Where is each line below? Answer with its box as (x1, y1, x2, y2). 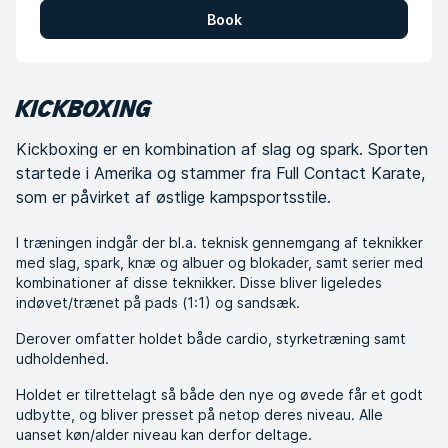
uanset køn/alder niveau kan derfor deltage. (16, 426, 312, 443)
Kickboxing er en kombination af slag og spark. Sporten (16, 139, 428, 159)
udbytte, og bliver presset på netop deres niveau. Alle (16, 406, 383, 423)
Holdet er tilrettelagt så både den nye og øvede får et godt (16, 386, 423, 403)
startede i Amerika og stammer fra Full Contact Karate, (16, 163, 425, 183)
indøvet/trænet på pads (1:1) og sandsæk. (16, 294, 300, 311)
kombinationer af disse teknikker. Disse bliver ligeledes (16, 274, 382, 291)
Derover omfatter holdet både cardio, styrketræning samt (16, 330, 406, 347)
